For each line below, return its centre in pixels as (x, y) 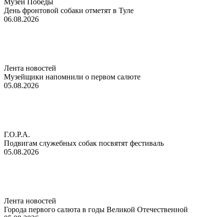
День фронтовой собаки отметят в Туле (69, 10)
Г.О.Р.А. (17, 134)
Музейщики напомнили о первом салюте (74, 77)
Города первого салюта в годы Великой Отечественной (96, 209)
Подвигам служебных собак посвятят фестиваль (84, 143)
